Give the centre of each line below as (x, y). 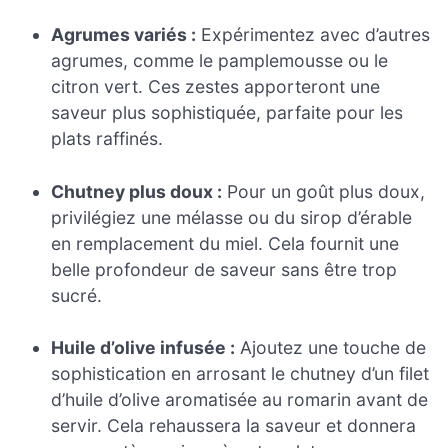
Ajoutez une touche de (331, 348)
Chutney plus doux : (137, 191)
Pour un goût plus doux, (324, 191)
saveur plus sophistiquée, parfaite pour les (227, 113)
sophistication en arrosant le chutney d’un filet (240, 374)
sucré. (77, 295)
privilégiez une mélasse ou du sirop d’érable (232, 217)
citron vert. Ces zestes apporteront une (216, 87)
